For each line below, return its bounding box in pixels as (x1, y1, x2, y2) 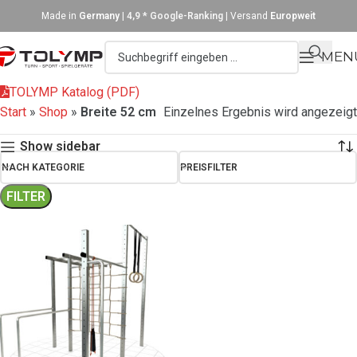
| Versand (223, 10, 270, 22)
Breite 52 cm (80, 104, 156, 120)
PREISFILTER (180, 162, 237, 173)
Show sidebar (19, 139, 100, 154)
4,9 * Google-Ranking (127, 10, 223, 22)
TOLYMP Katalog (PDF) (10, 84, 139, 100)
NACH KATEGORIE (2, 162, 84, 173)
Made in (41, 10, 79, 22)
